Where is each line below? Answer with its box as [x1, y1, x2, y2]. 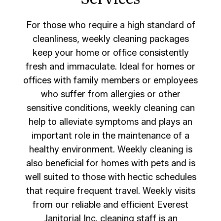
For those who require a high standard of [26, 19, 195, 31]
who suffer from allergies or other [40, 88, 181, 100]
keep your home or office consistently [32, 47, 189, 58]
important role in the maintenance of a [32, 130, 189, 141]
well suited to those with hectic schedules [25, 171, 196, 183]
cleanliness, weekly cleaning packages [32, 33, 189, 44]
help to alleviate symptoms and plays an [29, 116, 192, 127]
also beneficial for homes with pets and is [26, 157, 195, 169]
